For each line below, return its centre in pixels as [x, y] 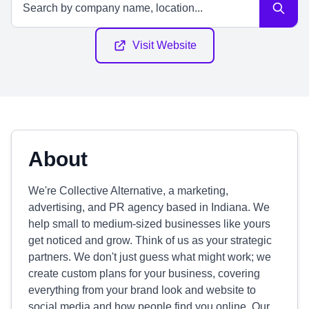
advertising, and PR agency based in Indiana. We [149, 207]
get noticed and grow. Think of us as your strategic [150, 240]
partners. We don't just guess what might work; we [150, 257]
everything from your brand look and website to [142, 290]
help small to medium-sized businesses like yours [149, 224]
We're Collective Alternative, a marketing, [128, 191]
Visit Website [164, 45]
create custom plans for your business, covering [144, 273]
